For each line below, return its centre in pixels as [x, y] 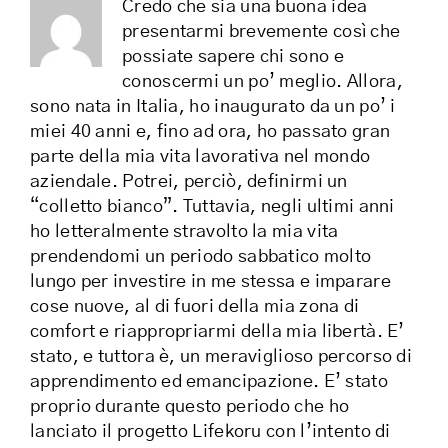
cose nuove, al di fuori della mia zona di [195, 307]
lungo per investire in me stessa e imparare [210, 282]
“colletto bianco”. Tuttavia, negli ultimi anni [212, 207]
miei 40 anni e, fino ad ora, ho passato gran [210, 132]
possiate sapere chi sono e [233, 57]
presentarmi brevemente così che [261, 32]
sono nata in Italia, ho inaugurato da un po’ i [213, 107]
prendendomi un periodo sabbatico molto [201, 257]
